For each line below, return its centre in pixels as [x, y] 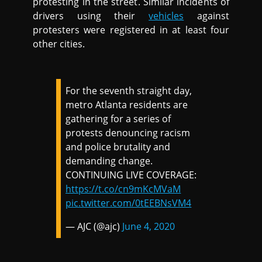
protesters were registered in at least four [131, 30]
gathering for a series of [118, 119]
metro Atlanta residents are [127, 105]
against [206, 16]
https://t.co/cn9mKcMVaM [123, 189]
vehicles [166, 16]
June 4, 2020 [149, 227]
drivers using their [91, 16]
